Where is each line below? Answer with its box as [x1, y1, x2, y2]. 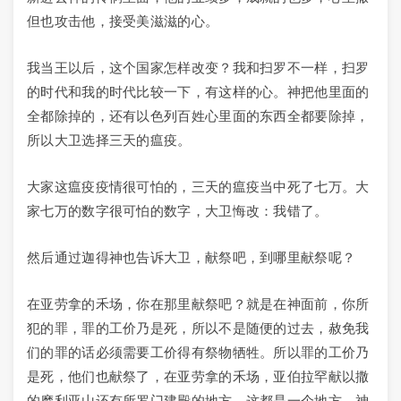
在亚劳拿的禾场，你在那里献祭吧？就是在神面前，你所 [27, 296, 370, 311]
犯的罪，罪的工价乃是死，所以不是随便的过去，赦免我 [27, 320, 370, 336]
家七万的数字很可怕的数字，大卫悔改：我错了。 [27, 203, 328, 218]
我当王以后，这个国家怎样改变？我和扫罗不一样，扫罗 [27, 60, 370, 75]
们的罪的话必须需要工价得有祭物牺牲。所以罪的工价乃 [27, 345, 370, 360]
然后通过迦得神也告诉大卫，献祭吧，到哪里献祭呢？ [27, 250, 356, 265]
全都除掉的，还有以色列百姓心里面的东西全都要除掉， [27, 108, 370, 124]
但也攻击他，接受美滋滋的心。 [27, 13, 219, 29]
